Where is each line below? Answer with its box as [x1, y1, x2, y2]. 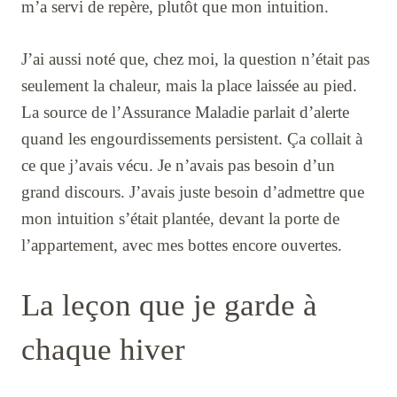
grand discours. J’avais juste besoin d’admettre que [21, 182, 364, 201]
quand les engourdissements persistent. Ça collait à [21, 128, 362, 148]
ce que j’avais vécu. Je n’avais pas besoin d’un [21, 155, 335, 175]
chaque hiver [21, 332, 185, 368]
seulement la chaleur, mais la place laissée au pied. [21, 75, 357, 95]
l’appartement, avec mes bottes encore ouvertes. [21, 235, 342, 254]
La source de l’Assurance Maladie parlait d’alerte [21, 102, 349, 121]
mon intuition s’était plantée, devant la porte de [21, 208, 339, 228]
